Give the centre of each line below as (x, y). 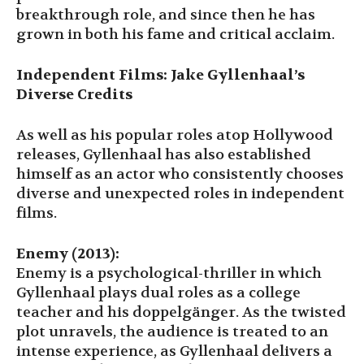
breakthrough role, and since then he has (166, 15)
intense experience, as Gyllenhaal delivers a (174, 351)
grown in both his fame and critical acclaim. (175, 34)
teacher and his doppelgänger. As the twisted (181, 312)
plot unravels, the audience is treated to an (172, 331)
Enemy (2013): (68, 253)
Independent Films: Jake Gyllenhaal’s (160, 75)
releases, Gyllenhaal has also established (164, 154)
